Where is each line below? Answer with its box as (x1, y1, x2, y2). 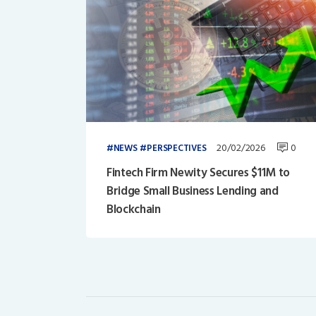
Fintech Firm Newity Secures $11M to (106, 162, 290, 183)
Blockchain (106, 199, 161, 219)
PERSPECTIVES (147, 140, 207, 157)
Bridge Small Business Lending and (106, 181, 279, 201)
